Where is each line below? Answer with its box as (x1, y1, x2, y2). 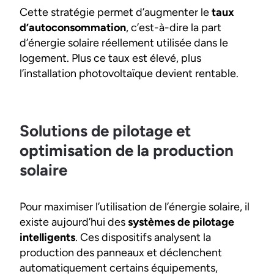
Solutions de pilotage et (20, 121, 191, 141)
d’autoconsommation (20, 21, 126, 34)
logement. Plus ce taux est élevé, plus (20, 51, 201, 65)
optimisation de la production (20, 141, 234, 160)
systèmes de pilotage (128, 215, 234, 229)
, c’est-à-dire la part (126, 21, 221, 34)
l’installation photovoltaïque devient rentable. (20, 67, 239, 80)
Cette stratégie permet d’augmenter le (20, 6, 212, 19)
